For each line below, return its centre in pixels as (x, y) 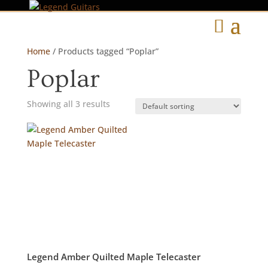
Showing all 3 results (68, 104)
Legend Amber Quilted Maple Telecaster (113, 256)
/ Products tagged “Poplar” (104, 51)
